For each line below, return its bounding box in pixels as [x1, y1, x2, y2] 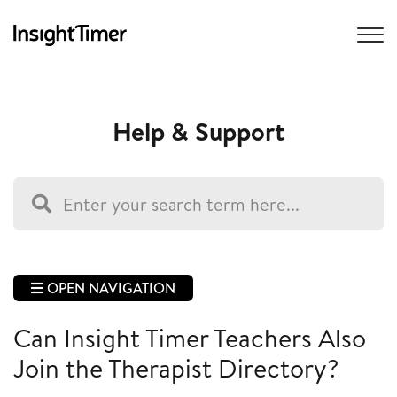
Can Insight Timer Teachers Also [13, 320, 366, 356]
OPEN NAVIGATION [43, 278, 175, 299]
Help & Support [113, 113, 284, 150]
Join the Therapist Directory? [13, 350, 339, 386]
